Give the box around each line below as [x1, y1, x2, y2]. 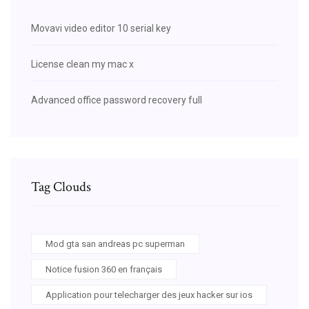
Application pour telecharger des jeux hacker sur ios [46, 289, 252, 300]
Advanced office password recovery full [31, 94, 202, 106]
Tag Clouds [31, 177, 91, 196]
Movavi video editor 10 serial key [31, 22, 171, 34]
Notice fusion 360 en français [46, 263, 162, 275]
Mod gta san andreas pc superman [46, 238, 185, 249]
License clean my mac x [31, 58, 134, 70]
